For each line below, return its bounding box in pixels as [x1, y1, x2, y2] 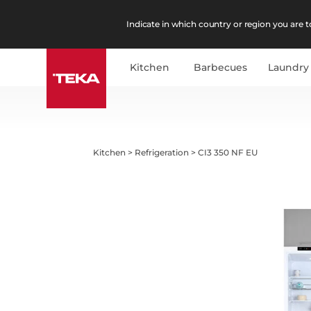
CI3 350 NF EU [198, 146, 258, 158]
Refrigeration [135, 146, 190, 158]
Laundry [268, 61, 310, 74]
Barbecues [194, 61, 248, 74]
